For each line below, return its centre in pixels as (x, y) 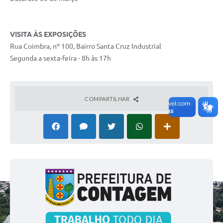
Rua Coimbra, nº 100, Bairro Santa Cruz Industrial (86, 47)
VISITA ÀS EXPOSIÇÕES (48, 35)
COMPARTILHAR (108, 99)
